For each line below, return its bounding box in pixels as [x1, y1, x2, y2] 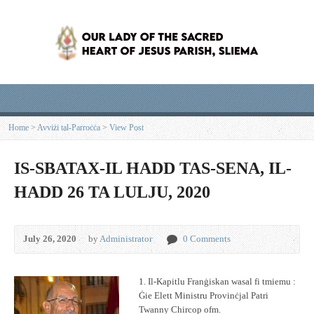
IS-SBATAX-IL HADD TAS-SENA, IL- [14, 158, 292, 177]
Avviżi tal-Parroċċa [37, 123, 100, 132]
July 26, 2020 [23, 234, 76, 244]
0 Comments [183, 234, 231, 244]
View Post [109, 123, 144, 132]
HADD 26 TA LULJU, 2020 [14, 182, 210, 201]
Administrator [100, 234, 152, 244]
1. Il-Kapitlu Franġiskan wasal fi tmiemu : [139, 277, 296, 287]
